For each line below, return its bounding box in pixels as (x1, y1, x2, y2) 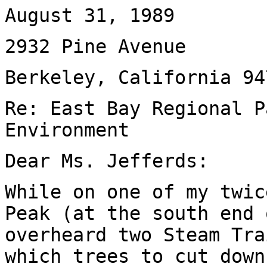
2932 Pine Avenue (5, 36, 186, 57)
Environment (5, 119, 129, 141)
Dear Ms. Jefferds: (5, 150, 209, 172)
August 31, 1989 (5, 5, 175, 26)
